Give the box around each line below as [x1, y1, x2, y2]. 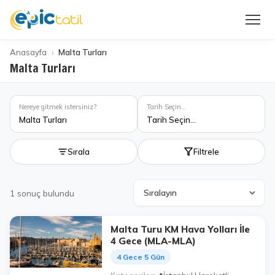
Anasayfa [10, 47, 47, 57]
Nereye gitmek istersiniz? [19, 103, 96, 111]
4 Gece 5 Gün [117, 252, 165, 261]
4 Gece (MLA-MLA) [110, 235, 196, 247]
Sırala [68, 147, 90, 157]
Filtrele [193, 147, 219, 157]
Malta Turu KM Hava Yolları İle [110, 223, 250, 235]
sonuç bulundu [17, 187, 74, 198]
